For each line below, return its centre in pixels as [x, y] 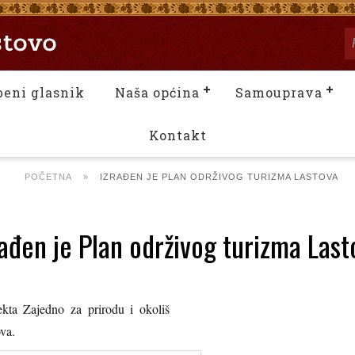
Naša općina [157, 92]
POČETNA [48, 177]
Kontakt [177, 135]
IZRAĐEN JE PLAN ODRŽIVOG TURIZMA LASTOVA [219, 177]
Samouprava [279, 92]
